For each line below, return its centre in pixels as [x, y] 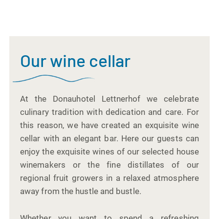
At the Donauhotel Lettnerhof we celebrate [109, 99]
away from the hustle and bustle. [81, 191]
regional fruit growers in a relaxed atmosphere [109, 178]
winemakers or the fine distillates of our [109, 165]
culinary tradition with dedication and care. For [109, 112]
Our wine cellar [76, 60]
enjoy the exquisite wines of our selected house [109, 152]
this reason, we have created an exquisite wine [109, 125]
